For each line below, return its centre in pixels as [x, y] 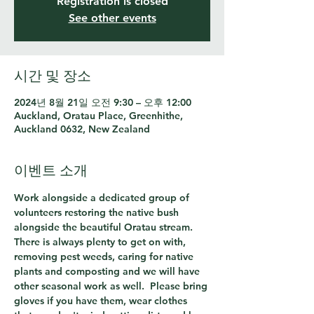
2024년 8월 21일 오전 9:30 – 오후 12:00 [103, 102]
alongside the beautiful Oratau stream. [106, 227]
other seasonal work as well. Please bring [112, 286]
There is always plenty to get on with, [101, 242]
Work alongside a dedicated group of [103, 198]
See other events [112, 18]
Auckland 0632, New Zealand [82, 129]
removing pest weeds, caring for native [105, 257]
